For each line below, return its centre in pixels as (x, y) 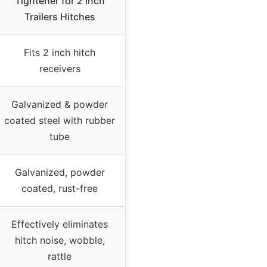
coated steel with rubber (60, 121)
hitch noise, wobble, (60, 240)
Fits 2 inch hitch (60, 53)
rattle (60, 257)
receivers (60, 69)
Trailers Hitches (60, 17)
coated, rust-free (60, 189)
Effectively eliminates (60, 224)
